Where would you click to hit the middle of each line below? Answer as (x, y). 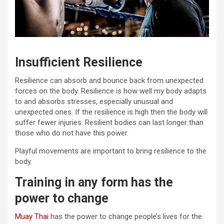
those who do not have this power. (72, 133)
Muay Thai (32, 216)
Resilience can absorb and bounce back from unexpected (109, 80)
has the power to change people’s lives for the (125, 216)
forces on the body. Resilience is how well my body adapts (111, 91)
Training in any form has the (94, 182)
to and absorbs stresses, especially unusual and (94, 101)
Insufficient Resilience (79, 62)
